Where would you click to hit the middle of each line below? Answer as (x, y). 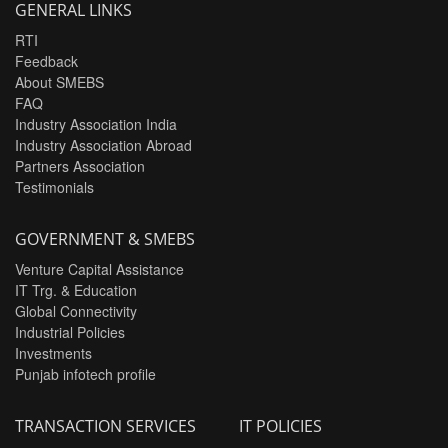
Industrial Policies (70, 332)
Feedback (46, 61)
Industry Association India (96, 124)
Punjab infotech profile (85, 374)
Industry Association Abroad (103, 145)
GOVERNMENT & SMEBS (105, 239)
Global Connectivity (76, 311)
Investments (53, 353)
